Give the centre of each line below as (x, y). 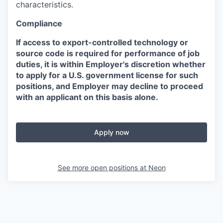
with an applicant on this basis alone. (87, 97)
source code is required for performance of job (108, 53)
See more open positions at (103, 167)
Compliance (39, 23)
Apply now (111, 132)
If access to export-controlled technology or (102, 42)
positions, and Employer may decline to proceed (110, 86)
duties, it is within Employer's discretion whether (111, 64)
